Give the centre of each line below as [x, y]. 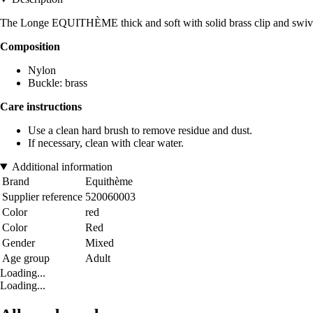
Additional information [62, 167]
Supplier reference [42, 197]
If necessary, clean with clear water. [106, 143]
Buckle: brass [58, 83]
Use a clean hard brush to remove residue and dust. [140, 131]
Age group [26, 259]
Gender [19, 243]
